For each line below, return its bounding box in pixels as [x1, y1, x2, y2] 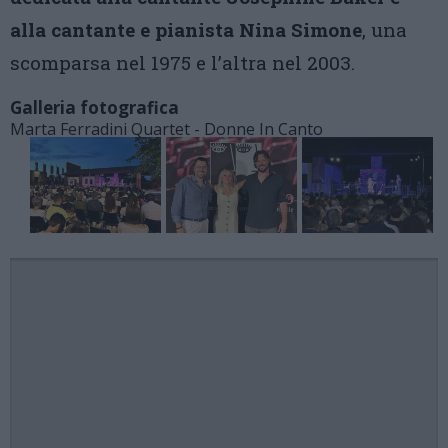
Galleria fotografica [10, 96, 179, 119]
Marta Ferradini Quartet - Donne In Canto [10, 118, 323, 140]
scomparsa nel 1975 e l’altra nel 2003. [10, 50, 355, 75]
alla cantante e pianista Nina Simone [10, 17, 362, 42]
